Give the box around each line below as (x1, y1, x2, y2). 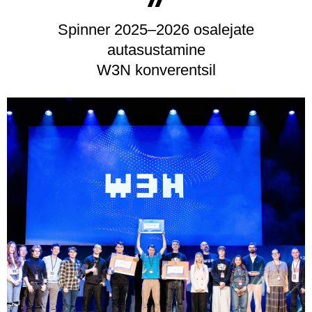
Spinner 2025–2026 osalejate (58, 20, 254, 38)
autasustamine (107, 40, 205, 58)
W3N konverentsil (96, 61, 216, 79)
